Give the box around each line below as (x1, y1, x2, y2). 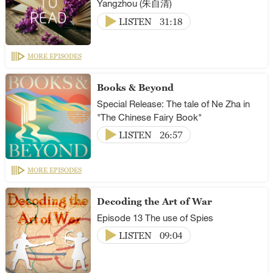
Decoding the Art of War (96, 195, 212, 207)
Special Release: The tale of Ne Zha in (96, 97, 250, 109)
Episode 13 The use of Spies (96, 211, 213, 223)
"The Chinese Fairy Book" (96, 111, 202, 122)
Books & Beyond (96, 82, 174, 93)
